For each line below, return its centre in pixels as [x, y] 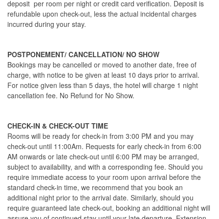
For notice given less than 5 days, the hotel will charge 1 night [103, 85]
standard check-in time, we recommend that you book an [95, 187]
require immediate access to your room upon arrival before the [104, 177]
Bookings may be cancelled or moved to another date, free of [102, 65]
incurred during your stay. [47, 24]
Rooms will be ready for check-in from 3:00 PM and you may [100, 136]
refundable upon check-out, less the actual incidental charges [102, 14]
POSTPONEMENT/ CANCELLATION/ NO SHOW [83, 54]
